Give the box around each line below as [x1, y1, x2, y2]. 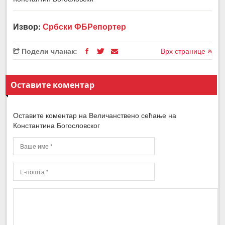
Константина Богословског [13, 120, 100, 131]
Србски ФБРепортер [43, 21, 127, 33]
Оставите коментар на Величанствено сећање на [13, 110, 177, 121]
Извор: [13, 21, 43, 33]
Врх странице [160, 46, 207, 56]
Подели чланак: [20, 46, 78, 56]
